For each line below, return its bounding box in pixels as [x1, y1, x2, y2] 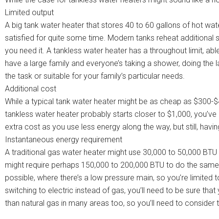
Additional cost [5, 84, 56, 94]
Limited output [5, 8, 54, 18]
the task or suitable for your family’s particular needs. [5, 71, 185, 81]
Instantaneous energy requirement [5, 135, 122, 145]
